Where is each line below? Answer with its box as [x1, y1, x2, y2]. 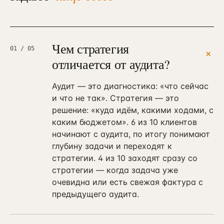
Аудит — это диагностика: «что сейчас [52, 81, 208, 91]
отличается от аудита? [52, 55, 170, 72]
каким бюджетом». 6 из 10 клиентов [52, 117, 197, 127]
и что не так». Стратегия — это [52, 93, 179, 103]
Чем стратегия [52, 40, 129, 57]
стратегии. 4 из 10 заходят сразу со [52, 153, 197, 163]
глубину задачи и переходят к [52, 141, 172, 151]
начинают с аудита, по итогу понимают [52, 129, 210, 139]
